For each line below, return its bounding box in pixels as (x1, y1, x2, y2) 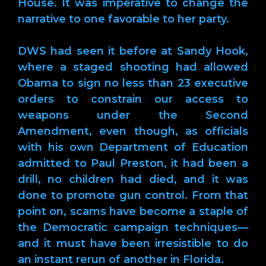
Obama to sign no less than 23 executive (18, 76, 248, 90)
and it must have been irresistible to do (18, 236, 248, 250)
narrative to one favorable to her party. (18, 12, 229, 26)
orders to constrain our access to (18, 92, 248, 106)
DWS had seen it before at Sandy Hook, (18, 44, 248, 58)
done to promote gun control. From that (18, 188, 248, 202)
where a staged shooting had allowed (18, 60, 248, 74)
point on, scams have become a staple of (18, 204, 248, 218)
